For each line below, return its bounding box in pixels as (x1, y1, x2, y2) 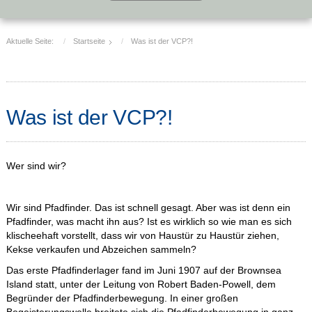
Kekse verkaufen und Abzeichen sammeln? (6, 244, 196, 255)
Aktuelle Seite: (6, 37, 58, 45)
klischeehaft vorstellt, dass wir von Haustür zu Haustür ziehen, (6, 231, 279, 241)
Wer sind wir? (6, 161, 66, 171)
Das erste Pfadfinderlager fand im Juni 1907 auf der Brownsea (6, 265, 281, 276)
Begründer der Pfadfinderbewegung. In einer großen (6, 293, 238, 304)
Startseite (72, 37, 105, 45)
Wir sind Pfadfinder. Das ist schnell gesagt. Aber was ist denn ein (6, 203, 290, 213)
